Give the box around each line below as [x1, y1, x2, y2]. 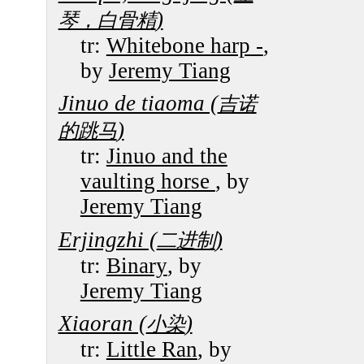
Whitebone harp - [106, 33, 263, 58]
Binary [106, 253, 167, 278]
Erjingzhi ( [58, 227, 157, 252]
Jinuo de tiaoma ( [58, 91, 218, 116]
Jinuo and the [106, 144, 227, 169]
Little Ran [106, 336, 197, 362]
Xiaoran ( [58, 310, 146, 336]
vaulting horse [80, 169, 215, 194]
